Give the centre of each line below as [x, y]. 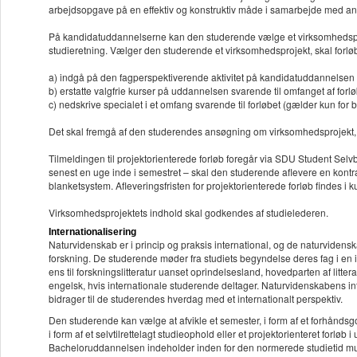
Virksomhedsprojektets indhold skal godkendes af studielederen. [188, 213]
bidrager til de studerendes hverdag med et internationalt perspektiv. [196, 299]
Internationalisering [92, 232]
